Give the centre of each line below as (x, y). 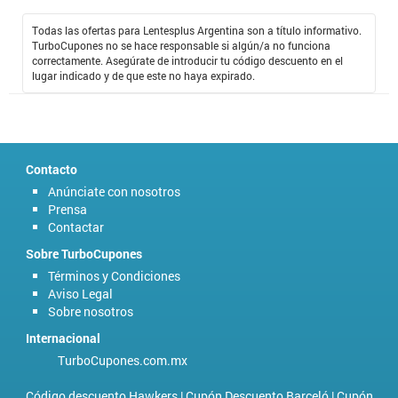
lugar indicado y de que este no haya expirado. (143, 75)
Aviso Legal (80, 293)
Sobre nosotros (91, 311)
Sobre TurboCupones (84, 253)
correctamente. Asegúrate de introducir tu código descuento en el (187, 60)
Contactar (76, 227)
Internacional (63, 338)
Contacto (52, 169)
